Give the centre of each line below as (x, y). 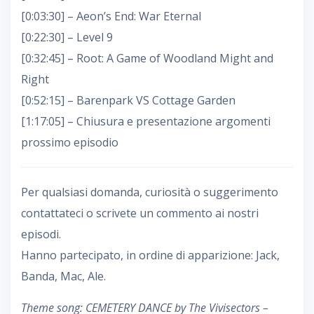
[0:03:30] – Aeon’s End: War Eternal (111, 16)
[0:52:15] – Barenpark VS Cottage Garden (128, 100)
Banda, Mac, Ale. (63, 276)
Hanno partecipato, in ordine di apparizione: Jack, (150, 255)
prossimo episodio (70, 142)
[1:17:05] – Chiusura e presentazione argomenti (146, 121)
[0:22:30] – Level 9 (67, 37)
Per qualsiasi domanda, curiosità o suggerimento (150, 192)
